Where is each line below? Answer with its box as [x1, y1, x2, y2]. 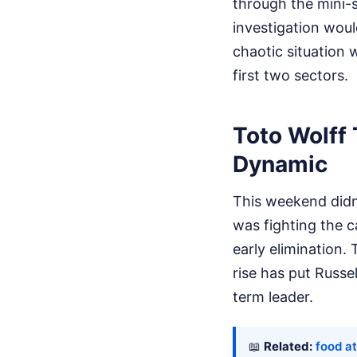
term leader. [233, 288, 313, 305]
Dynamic [233, 150, 328, 178]
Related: [264, 339, 312, 354]
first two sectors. [233, 66, 348, 84]
